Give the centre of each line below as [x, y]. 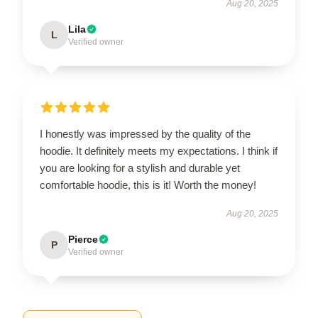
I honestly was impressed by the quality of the [145, 134]
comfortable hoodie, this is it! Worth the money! [148, 185]
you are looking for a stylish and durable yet [140, 168]
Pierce [83, 239]
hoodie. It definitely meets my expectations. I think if [159, 151]
